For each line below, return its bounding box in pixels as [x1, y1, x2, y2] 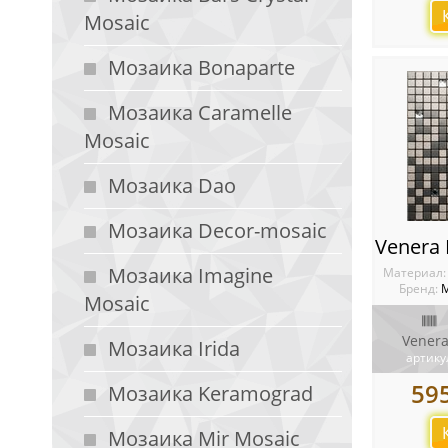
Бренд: [399, 280, 438, 297]
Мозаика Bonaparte [108, 54, 295, 81]
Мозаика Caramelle [108, 99, 292, 126]
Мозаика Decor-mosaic [108, 217, 327, 244]
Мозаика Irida [108, 335, 240, 362]
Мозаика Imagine [108, 262, 273, 289]
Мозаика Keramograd [108, 380, 313, 407]
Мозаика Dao [108, 172, 236, 199]
